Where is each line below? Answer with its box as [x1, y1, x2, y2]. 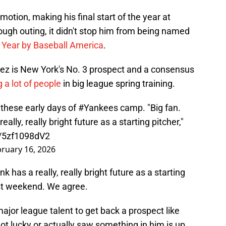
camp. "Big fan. [118, 102, 181, 114]
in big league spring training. [61, 78, 175, 89]
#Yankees [78, 102, 118, 114]
